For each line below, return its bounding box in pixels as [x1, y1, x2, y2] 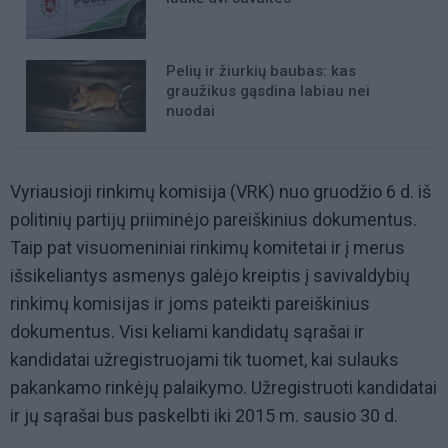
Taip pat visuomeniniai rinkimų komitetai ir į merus [10, 237, 405, 259]
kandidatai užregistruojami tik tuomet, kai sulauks [10, 349, 399, 371]
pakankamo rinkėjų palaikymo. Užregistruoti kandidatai [10, 377, 437, 399]
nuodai [166, 102, 215, 121]
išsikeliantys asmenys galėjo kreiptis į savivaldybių [10, 265, 410, 287]
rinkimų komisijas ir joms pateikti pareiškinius [10, 293, 370, 315]
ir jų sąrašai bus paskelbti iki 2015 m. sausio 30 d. [10, 405, 398, 427]
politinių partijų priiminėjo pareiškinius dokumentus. [10, 209, 417, 231]
